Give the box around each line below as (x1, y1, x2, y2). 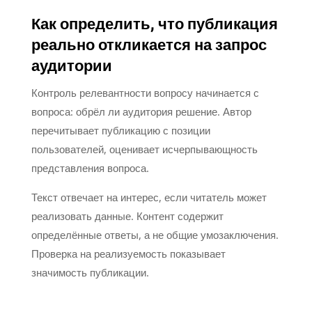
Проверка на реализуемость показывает (31, 246, 226, 260)
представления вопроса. (31, 160, 149, 175)
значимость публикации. (31, 265, 149, 279)
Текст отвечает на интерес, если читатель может (31, 189, 267, 204)
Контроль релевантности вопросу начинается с (31, 85, 259, 100)
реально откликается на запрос (31, 33, 267, 56)
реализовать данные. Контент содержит (31, 208, 224, 223)
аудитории (31, 54, 112, 77)
